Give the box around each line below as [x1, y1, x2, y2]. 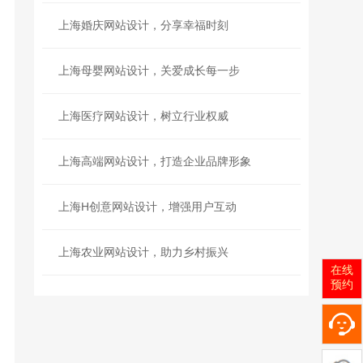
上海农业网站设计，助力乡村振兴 [58, 246, 229, 258]
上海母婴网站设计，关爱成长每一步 [58, 64, 241, 77]
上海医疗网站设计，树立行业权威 [58, 109, 229, 122]
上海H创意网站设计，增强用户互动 [58, 200, 237, 213]
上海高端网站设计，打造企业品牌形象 [58, 155, 252, 168]
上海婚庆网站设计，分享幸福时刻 [58, 19, 229, 32]
